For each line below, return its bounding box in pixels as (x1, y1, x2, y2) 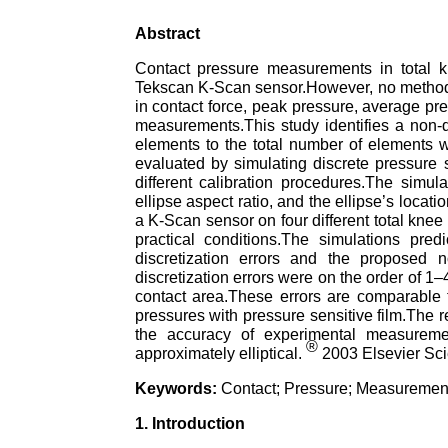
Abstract (134, 24, 200, 42)
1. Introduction (134, 414, 245, 432)
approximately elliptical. (134, 344, 306, 362)
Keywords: (134, 379, 217, 397)
